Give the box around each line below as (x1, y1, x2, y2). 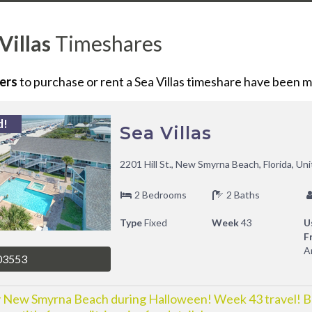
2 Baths (224, 189, 260, 201)
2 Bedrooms (132, 189, 187, 201)
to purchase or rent (17, 73, 126, 89)
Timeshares (55, 31, 162, 56)
